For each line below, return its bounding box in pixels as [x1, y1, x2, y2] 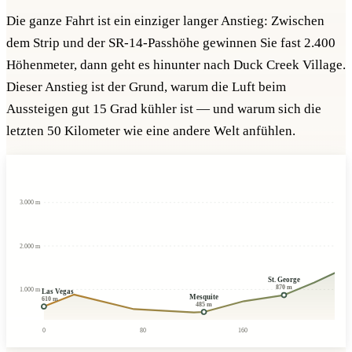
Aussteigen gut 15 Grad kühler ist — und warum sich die [6, 101, 321, 116]
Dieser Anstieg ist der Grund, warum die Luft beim [6, 79, 286, 94]
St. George [268, 276, 301, 284]
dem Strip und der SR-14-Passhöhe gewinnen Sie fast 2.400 [6, 35, 335, 50]
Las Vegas [42, 288, 75, 296]
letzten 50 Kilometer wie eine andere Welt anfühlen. [6, 123, 295, 138]
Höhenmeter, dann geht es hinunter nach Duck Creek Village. [6, 57, 346, 72]
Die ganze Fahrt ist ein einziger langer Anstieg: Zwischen [6, 13, 324, 28]
